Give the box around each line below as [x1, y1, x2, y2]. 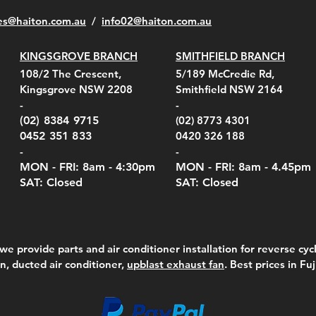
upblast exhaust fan [127, 257, 224, 271]
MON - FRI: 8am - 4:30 [20, 159, 138, 174]
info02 [102, 13, 133, 28]
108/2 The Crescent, [20, 66, 124, 80]
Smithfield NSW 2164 [176, 82, 283, 96]
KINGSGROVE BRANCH [20, 49, 138, 63]
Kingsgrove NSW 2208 [20, 82, 133, 96]
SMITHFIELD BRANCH [176, 49, 285, 63]
